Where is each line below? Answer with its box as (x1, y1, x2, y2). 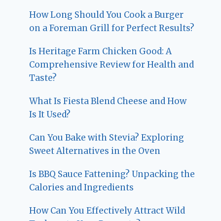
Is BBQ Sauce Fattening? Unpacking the (29, 169, 195, 180)
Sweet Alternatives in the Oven (29, 146, 161, 157)
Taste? (29, 73, 57, 84)
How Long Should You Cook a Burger (29, 9, 184, 21)
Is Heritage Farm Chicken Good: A (29, 46, 172, 57)
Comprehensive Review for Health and (29, 59, 194, 71)
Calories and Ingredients (29, 182, 134, 193)
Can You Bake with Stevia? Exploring (29, 132, 184, 144)
